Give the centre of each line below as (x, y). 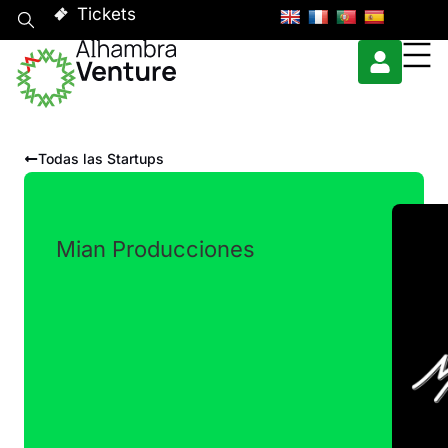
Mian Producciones (155, 248)
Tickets (106, 14)
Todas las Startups (101, 158)
